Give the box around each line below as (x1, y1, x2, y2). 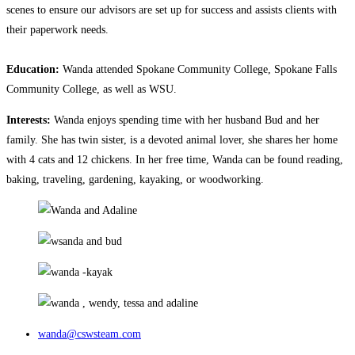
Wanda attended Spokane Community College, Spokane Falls (59, 63, 337, 76)
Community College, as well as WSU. (6, 83, 177, 96)
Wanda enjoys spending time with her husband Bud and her (51, 114, 319, 127)
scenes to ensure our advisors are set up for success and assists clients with (6, 4, 337, 17)
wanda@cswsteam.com (38, 328, 141, 341)
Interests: (6, 114, 51, 127)
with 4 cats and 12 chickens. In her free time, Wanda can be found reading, (6, 154, 343, 166)
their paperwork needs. (6, 24, 109, 36)
